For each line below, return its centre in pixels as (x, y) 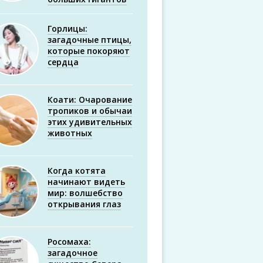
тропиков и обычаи (90, 111)
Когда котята (77, 171)
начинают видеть (86, 182)
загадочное (73, 253)
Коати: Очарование (90, 100)
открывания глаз (84, 204)
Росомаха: (69, 242)
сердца (63, 62)
